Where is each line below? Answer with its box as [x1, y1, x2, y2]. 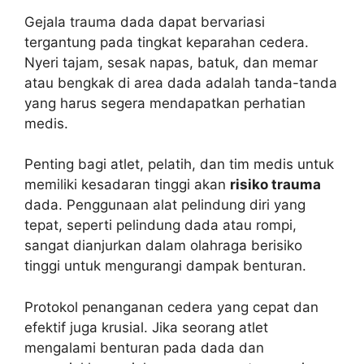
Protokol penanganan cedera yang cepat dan [24, 298, 318, 315]
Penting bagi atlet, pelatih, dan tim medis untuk [24, 156, 334, 173]
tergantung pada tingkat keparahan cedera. [24, 33, 309, 50]
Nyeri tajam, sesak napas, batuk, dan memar [24, 54, 318, 71]
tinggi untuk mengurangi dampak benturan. [24, 258, 306, 275]
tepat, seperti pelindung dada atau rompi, [24, 217, 297, 234]
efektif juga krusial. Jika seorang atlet [24, 318, 268, 336]
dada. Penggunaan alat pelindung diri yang [24, 197, 305, 214]
